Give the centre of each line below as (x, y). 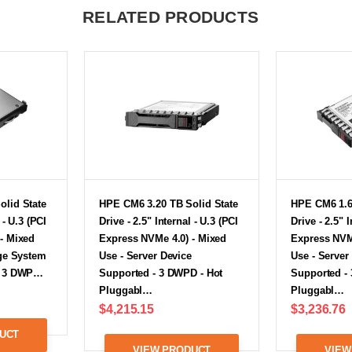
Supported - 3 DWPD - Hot (161, 273)
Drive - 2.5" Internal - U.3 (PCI (169, 222)
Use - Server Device (145, 256)
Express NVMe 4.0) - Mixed (163, 239)
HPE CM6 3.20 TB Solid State (169, 204)
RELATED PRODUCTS (170, 17)
